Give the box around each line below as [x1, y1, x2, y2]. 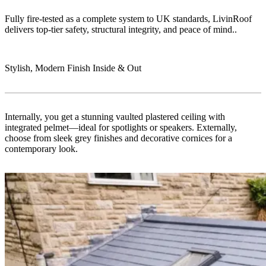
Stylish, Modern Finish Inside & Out [5, 62, 141, 73]
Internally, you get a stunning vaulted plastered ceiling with [5, 111, 225, 122]
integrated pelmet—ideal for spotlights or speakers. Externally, [5, 122, 237, 132]
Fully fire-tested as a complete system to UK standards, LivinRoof [5, 13, 252, 24]
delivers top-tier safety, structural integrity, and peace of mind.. [5, 24, 237, 34]
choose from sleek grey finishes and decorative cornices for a [5, 132, 232, 143]
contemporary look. [5, 143, 78, 154]
